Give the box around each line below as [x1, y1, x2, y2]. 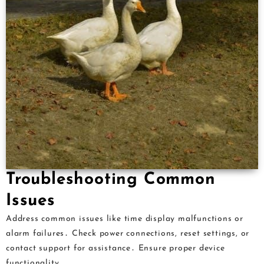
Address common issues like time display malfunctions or [6, 214, 243, 224]
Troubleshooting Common [6, 171, 216, 189]
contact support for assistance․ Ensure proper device [6, 244, 225, 253]
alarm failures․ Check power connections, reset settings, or [6, 229, 250, 239]
